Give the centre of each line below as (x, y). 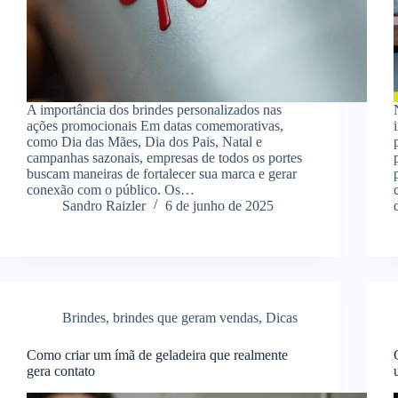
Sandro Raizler (104, 205)
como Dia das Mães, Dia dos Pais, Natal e (144, 141)
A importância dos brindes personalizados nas (154, 109)
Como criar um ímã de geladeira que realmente (157, 354)
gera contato (61, 370)
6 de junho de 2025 (219, 205)
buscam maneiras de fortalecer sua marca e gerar (162, 173)
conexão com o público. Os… (111, 189)
